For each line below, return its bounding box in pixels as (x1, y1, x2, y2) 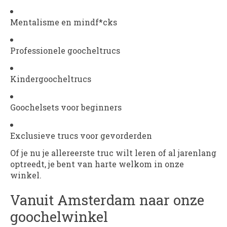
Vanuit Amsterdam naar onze (10, 190, 204, 209)
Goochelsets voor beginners (10, 102, 122, 113)
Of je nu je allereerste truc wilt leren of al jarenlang (10, 147, 216, 159)
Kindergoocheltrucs (10, 73, 91, 85)
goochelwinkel (10, 207, 108, 225)
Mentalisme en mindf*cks (10, 17, 117, 28)
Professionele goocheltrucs (10, 45, 120, 56)
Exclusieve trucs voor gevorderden (10, 130, 152, 141)
